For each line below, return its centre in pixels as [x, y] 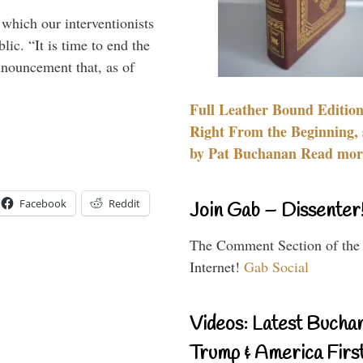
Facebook [43, 204]
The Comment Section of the [275, 244]
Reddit [124, 204]
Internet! [217, 266]
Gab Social [276, 266]
